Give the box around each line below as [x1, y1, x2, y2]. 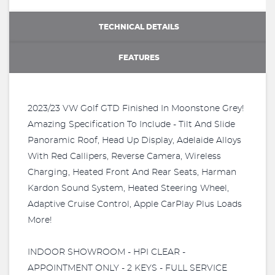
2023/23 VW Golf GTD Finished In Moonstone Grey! [28, 104, 244, 113]
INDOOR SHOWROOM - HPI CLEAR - [28, 248, 185, 257]
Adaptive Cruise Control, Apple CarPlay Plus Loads [28, 200, 242, 209]
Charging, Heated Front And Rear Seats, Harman [28, 168, 236, 177]
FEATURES [118, 53, 160, 61]
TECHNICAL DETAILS [99, 23, 179, 31]
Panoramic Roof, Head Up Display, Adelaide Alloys [28, 136, 241, 145]
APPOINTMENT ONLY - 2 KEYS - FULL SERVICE [28, 264, 227, 273]
